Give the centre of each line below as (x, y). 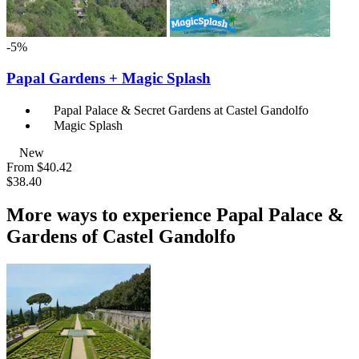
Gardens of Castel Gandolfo (121, 237)
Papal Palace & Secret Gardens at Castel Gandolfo (181, 110)
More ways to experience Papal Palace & (175, 215)
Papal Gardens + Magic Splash (109, 78)
